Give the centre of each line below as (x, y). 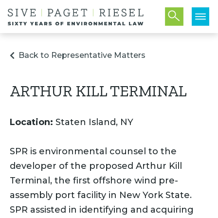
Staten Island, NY (93, 122)
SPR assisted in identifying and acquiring (102, 210)
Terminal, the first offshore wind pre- (94, 181)
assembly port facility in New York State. (101, 195)
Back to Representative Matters (82, 55)
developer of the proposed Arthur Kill (96, 166)
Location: (32, 122)
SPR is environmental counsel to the (93, 151)
